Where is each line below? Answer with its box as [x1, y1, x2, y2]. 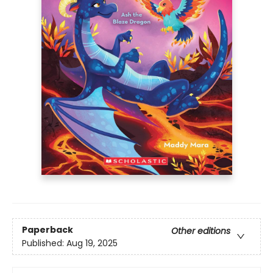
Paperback [22, 223, 73, 236]
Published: [22, 236, 66, 249]
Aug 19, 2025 [66, 236, 118, 249]
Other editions [171, 224, 230, 237]
